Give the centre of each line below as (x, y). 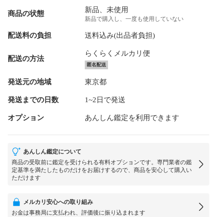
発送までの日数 (33, 100)
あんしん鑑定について (52, 151)
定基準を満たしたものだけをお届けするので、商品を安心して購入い (102, 170)
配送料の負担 (30, 35)
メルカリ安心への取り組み (58, 202)
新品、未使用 (106, 9)
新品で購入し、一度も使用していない (134, 19)
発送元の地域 (30, 82)
